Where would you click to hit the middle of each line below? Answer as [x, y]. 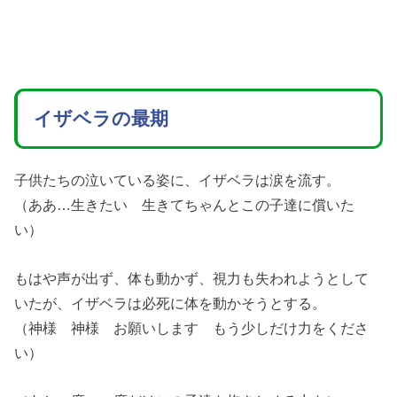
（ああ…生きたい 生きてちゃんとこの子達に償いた [185, 205]
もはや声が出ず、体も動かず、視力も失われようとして [192, 278]
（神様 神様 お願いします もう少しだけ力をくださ [192, 327]
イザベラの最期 [101, 118]
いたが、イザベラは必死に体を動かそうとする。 [171, 303]
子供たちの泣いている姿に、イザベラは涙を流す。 [178, 180]
